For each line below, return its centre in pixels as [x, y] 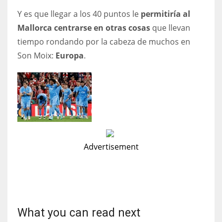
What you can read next [79, 213]
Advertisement [111, 146]
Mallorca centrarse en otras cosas [84, 28]
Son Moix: [36, 55]
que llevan [170, 28]
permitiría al [166, 14]
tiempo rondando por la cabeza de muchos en [104, 41]
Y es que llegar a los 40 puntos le [79, 14]
